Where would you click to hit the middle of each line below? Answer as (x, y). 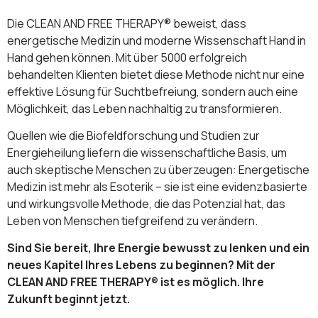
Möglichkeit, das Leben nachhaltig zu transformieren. (144, 108)
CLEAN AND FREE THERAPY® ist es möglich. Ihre (136, 282)
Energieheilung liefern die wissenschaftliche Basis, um (147, 153)
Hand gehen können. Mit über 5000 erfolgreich (127, 57)
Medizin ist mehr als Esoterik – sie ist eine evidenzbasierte (157, 187)
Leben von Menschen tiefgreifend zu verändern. (132, 221)
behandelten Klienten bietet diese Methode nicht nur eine (156, 74)
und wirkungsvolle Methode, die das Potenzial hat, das (146, 204)
